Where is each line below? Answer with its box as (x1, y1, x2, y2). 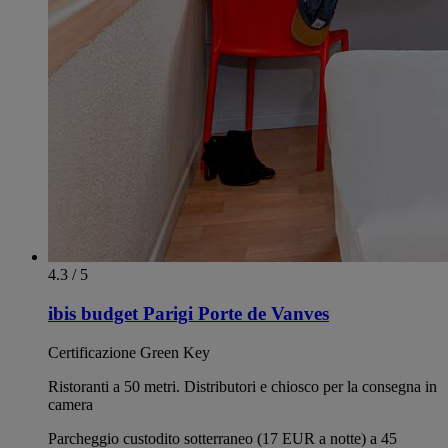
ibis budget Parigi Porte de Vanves (48, 303, 329, 325)
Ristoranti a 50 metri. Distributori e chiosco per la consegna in (48, 377, 437, 395)
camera (48, 395, 93, 413)
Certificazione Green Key (48, 343, 210, 361)
